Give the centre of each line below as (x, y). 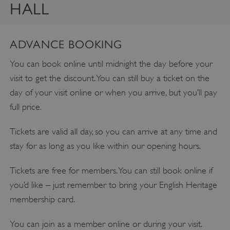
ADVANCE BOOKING (66, 44)
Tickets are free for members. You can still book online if (111, 170)
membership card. (42, 199)
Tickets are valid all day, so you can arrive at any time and (113, 131)
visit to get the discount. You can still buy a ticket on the (109, 78)
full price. (27, 107)
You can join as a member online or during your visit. (107, 224)
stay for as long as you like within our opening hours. (105, 146)
